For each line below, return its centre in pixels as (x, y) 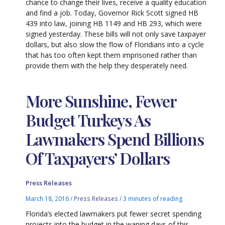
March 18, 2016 (48, 198)
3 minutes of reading (153, 198)
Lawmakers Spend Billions (115, 139)
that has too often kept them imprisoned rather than (111, 55)
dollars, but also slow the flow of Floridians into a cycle (115, 44)
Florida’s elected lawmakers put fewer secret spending (114, 214)
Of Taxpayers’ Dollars (98, 158)
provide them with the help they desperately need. (107, 65)
